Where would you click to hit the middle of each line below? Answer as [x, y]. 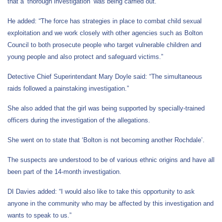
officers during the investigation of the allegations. [79, 120]
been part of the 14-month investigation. [64, 171]
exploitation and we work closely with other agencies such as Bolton [105, 33]
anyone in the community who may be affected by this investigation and [111, 203]
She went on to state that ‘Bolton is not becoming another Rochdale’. [106, 140]
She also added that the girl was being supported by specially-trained [106, 108]
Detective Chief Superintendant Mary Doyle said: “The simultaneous [105, 76]
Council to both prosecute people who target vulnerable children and [104, 45]
